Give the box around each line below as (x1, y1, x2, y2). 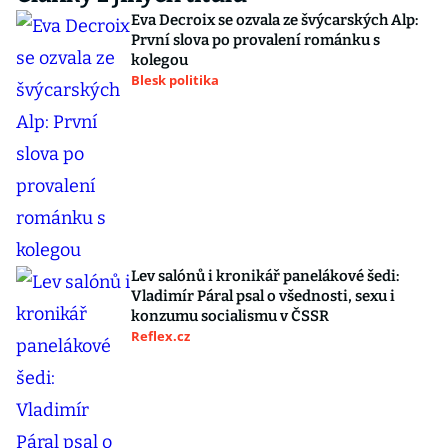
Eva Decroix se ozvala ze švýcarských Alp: (131, 11, 418, 29)
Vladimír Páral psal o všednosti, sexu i (131, 287, 395, 305)
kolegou (131, 51, 188, 69)
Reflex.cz (131, 327, 190, 345)
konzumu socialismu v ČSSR (131, 307, 329, 325)
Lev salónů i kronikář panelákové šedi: (131, 267, 399, 285)
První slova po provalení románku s (131, 31, 380, 49)
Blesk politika (131, 71, 219, 89)
